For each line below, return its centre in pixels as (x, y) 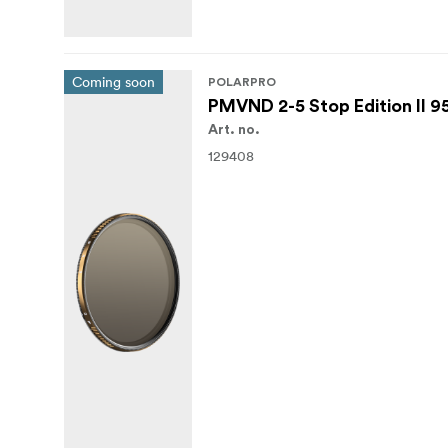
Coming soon (113, 82)
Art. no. (234, 130)
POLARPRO (242, 82)
